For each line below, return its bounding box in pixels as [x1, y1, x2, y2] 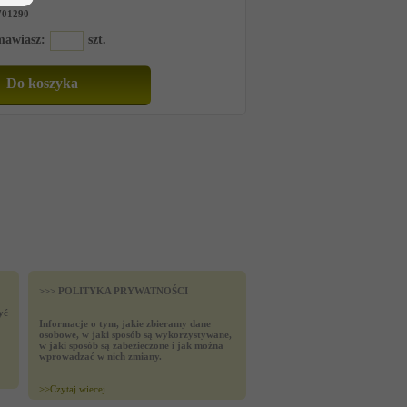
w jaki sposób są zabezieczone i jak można [39, 340, 223, 351]
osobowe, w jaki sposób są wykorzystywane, [39, 329, 232, 340]
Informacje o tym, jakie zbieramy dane [39, 318, 211, 329]
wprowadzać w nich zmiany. [39, 351, 162, 362]
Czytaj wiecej [50, 383, 105, 394]
